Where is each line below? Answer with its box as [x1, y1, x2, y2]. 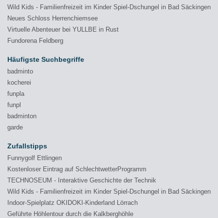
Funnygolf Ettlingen [7, 154, 62, 162]
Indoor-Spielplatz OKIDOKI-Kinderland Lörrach [7, 199, 138, 206]
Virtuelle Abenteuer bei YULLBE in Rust [7, 26, 119, 33]
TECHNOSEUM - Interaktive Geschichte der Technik [7, 177, 156, 184]
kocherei [7, 79, 31, 86]
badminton [7, 112, 36, 120]
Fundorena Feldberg [7, 37, 63, 44]
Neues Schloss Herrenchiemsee [7, 15, 98, 22]
